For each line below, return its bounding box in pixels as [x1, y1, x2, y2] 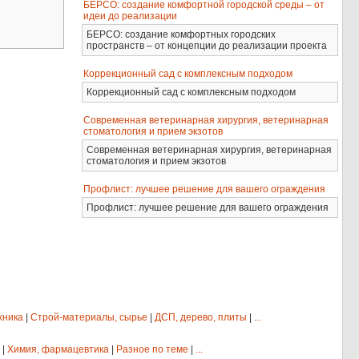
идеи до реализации [83, 10, 178, 22]
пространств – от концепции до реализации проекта [87, 40, 328, 51]
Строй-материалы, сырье [30, 312, 147, 324]
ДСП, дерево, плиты [155, 312, 247, 324]
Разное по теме [116, 344, 188, 356]
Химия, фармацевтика [7, 344, 109, 356]
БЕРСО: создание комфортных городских [87, 29, 276, 40]
